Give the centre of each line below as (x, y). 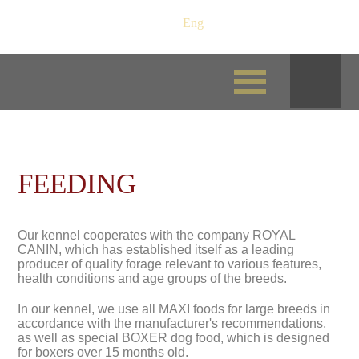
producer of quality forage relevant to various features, (170, 264)
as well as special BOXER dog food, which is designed (174, 338)
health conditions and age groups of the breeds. (153, 278)
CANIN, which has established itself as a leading (156, 250)
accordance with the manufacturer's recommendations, (172, 323)
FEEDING (77, 184)
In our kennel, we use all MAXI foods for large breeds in (174, 309)
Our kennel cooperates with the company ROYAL (157, 235)
